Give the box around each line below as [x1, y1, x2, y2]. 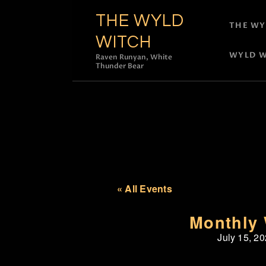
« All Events [117, 181, 172, 195]
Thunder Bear [96, 61, 144, 71]
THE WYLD [96, 11, 184, 30]
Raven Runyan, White [96, 52, 172, 62]
